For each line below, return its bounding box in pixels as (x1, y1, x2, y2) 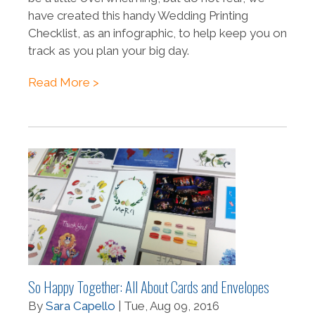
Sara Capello (46, 299, 115, 314)
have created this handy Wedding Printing (28, 8, 248, 23)
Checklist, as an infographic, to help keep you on (28, 26, 287, 41)
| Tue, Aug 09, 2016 (115, 299, 219, 314)
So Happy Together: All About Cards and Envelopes (28, 276, 269, 298)
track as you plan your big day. (28, 44, 189, 58)
